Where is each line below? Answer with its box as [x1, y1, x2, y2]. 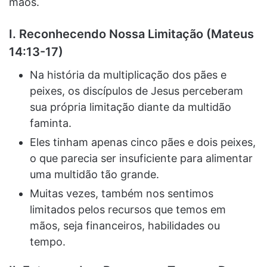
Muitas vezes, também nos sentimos [30, 187, 213, 200]
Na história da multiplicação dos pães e [30, 68, 226, 81]
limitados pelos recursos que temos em [30, 203, 226, 216]
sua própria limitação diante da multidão [30, 100, 231, 113]
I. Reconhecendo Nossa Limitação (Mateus [9, 26, 254, 41]
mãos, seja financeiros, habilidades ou [30, 219, 220, 232]
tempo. [30, 235, 66, 248]
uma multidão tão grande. [30, 167, 159, 181]
